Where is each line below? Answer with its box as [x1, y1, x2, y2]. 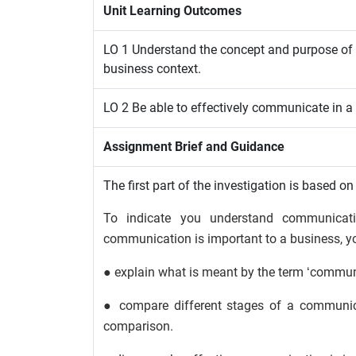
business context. [103, 61, 201, 76]
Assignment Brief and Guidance [103, 139, 284, 154]
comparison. [103, 319, 173, 334]
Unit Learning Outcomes [103, 3, 242, 18]
